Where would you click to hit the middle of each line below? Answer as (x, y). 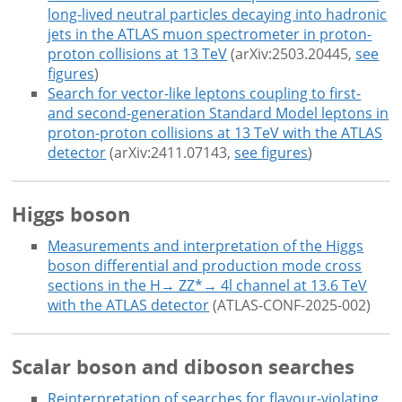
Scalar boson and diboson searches (184, 367)
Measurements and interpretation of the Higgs (206, 246)
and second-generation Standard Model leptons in (218, 114)
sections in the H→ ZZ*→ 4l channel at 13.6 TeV (208, 286)
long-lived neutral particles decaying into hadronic (218, 15)
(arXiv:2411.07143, (170, 153)
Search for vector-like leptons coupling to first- (205, 94)
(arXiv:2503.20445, (292, 54)
